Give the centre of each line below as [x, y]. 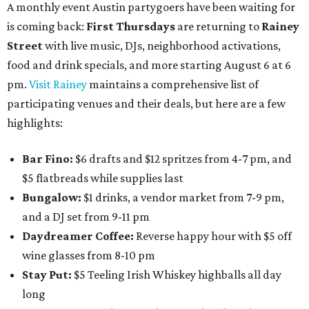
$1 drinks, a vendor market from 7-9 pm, [184, 198]
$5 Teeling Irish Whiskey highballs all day [178, 275]
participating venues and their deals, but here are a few [146, 104]
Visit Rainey [58, 84]
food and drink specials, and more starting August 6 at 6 [149, 65]
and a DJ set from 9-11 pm [86, 217]
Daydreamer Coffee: [78, 236]
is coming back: [47, 27]
